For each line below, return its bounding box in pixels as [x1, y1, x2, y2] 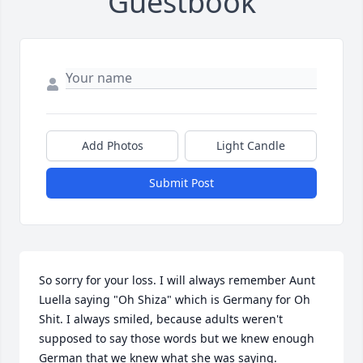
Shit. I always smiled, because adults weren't [39, 311, 283, 327]
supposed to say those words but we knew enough [39, 331, 314, 347]
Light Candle [216, 138, 285, 154]
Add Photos [81, 138, 143, 154]
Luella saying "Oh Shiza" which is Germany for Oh [39, 292, 310, 308]
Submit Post [149, 175, 214, 191]
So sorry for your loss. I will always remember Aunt [39, 272, 315, 288]
